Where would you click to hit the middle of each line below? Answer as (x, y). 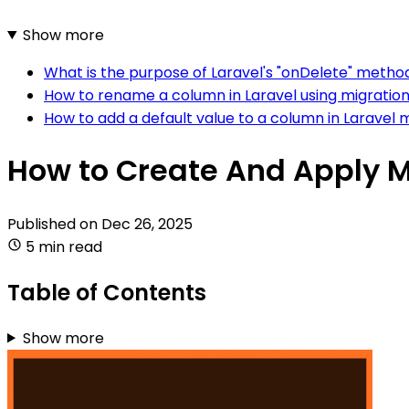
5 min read (64, 246)
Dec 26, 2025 (147, 224)
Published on (54, 224)
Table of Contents (107, 292)
